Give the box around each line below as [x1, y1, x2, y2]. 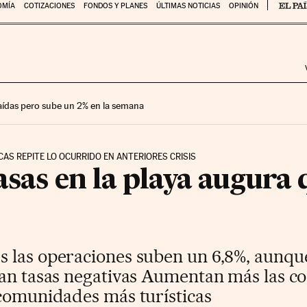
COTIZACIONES [23, 1, 75, 10]
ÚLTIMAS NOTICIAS [156, 1, 220, 10]
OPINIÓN [228, 1, 258, 10]
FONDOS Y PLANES [83, 1, 147, 10]
